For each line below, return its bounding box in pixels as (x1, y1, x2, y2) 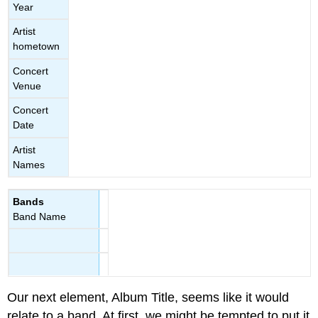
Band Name (13, 210, 67, 222)
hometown (13, 40, 60, 53)
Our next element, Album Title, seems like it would (7, 290, 290, 305)
